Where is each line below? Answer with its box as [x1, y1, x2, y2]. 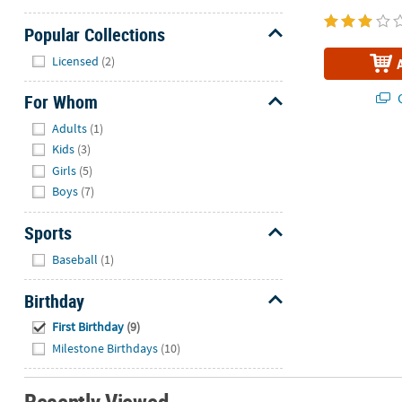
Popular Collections [23, 22, 165, 47]
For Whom [23, 90, 98, 115]
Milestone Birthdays [52, 339, 159, 356]
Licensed [52, 52, 100, 69]
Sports [23, 221, 72, 246]
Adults [52, 119, 88, 136]
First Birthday [52, 319, 125, 336]
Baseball [52, 250, 99, 267]
